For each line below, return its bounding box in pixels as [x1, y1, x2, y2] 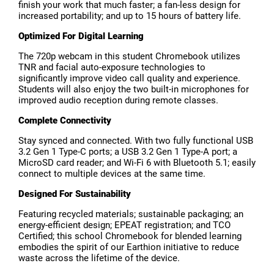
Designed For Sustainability [18, 188, 131, 200]
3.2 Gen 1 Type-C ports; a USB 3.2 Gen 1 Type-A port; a [18, 146, 237, 158]
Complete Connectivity [18, 115, 111, 127]
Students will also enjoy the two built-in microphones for [18, 84, 249, 95]
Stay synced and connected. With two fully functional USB [18, 135, 253, 147]
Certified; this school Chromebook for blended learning [18, 231, 242, 242]
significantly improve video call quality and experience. [18, 73, 240, 84]
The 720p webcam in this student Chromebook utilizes [18, 51, 240, 62]
